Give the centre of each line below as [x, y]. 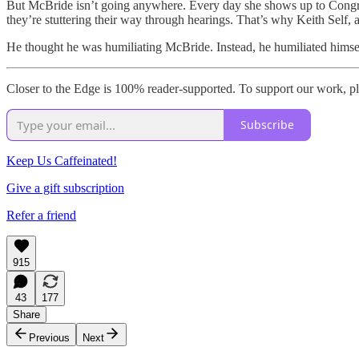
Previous [49, 337]
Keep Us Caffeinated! [62, 160]
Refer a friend [41, 215]
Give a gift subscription [65, 188]
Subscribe [267, 125]
